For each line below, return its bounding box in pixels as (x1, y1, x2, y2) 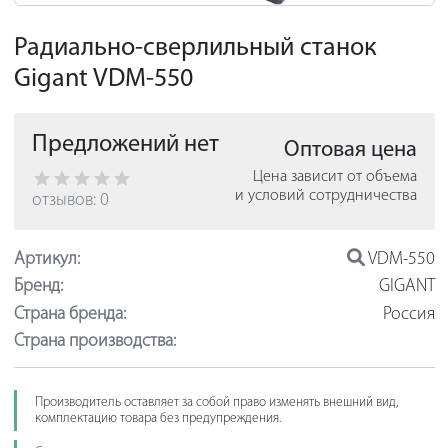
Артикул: (13, 249, 80, 269)
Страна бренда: (13, 304, 126, 324)
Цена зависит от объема (252, 168, 417, 185)
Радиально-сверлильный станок (13, 34, 376, 62)
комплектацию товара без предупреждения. (34, 411, 281, 425)
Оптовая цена (283, 139, 417, 163)
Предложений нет (31, 132, 219, 157)
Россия (382, 304, 435, 324)
